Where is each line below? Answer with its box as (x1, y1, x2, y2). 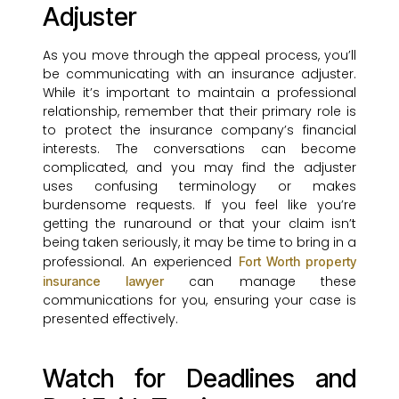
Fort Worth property (238, 254, 357, 270)
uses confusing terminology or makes (43, 177, 356, 196)
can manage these (163, 273, 356, 291)
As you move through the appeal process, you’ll (43, 46, 356, 65)
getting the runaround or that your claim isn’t (43, 215, 356, 233)
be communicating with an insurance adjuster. (43, 65, 356, 84)
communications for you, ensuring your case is (43, 291, 356, 310)
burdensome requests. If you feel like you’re (43, 196, 356, 215)
